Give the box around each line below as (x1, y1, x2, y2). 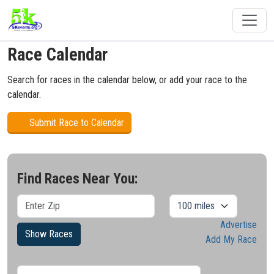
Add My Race (206, 234, 257, 245)
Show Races (25, 228, 73, 240)
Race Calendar (7, 44, 108, 65)
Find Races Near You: (17, 170, 138, 187)
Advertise (220, 219, 257, 231)
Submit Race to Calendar (27, 117, 124, 128)
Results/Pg (17, 257, 59, 268)
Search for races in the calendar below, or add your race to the (7, 74, 247, 86)
